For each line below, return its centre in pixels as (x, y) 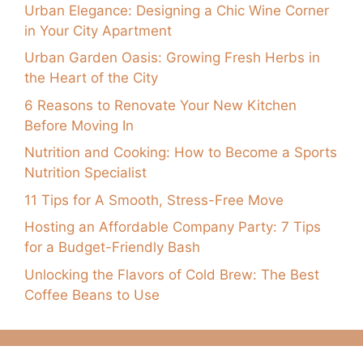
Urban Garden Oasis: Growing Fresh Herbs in (172, 58)
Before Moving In (79, 125)
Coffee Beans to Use (92, 295)
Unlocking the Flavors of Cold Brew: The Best (172, 274)
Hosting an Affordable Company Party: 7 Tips (173, 227)
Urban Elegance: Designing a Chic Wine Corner (177, 10)
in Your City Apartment (98, 30)
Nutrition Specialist (85, 173)
